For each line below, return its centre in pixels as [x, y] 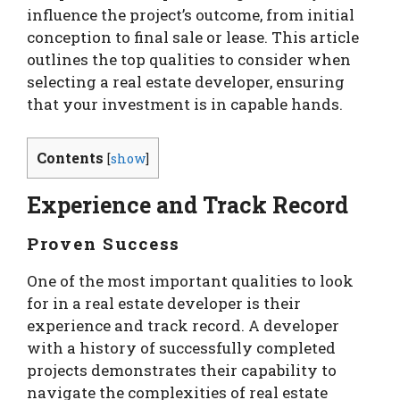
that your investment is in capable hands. [185, 104]
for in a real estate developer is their [164, 304]
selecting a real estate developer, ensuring [186, 81]
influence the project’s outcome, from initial [191, 14]
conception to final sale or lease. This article [193, 37]
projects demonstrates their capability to [182, 371]
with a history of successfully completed [181, 348]
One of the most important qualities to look [190, 281]
